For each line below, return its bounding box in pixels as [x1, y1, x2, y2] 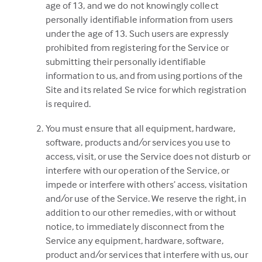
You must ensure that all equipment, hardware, [45, 122, 236, 135]
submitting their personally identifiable [45, 56, 206, 68]
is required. [45, 98, 91, 110]
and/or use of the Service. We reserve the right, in [45, 192, 246, 205]
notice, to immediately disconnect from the [45, 220, 225, 233]
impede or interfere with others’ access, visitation [45, 178, 247, 191]
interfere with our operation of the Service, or [45, 164, 230, 177]
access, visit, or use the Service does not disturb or [45, 150, 250, 163]
